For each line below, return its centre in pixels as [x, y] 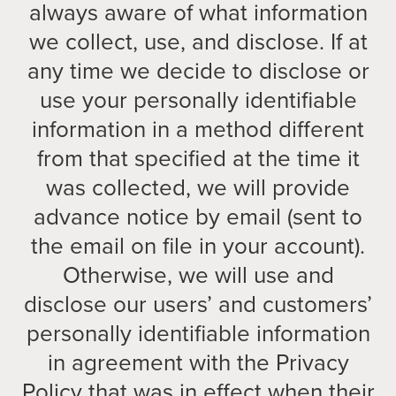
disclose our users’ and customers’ [198, 304]
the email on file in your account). [198, 246]
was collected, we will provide [198, 187]
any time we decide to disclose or [198, 71]
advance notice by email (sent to [198, 217]
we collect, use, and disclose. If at [198, 42]
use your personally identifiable [198, 100]
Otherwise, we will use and [198, 275]
